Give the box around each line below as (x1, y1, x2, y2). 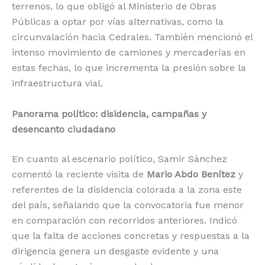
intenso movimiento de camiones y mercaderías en (12, 47, 245, 59)
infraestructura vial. (12, 77, 103, 89)
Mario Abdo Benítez (147, 168, 235, 180)
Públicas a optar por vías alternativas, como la (12, 16, 224, 28)
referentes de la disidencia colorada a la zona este (12, 183, 242, 195)
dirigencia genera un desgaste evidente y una (12, 245, 219, 257)
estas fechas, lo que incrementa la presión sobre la (12, 62, 246, 74)
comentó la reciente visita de (12, 168, 147, 180)
